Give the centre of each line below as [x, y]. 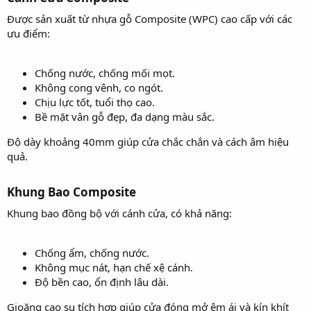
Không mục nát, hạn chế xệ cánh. [114, 267]
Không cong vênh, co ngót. [99, 87]
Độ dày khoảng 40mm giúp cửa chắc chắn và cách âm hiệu [148, 141]
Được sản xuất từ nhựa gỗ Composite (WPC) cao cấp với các [150, 18]
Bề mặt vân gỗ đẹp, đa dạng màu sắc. [125, 116]
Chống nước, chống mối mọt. [105, 73]
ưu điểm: [28, 33]
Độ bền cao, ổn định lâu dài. [102, 281]
